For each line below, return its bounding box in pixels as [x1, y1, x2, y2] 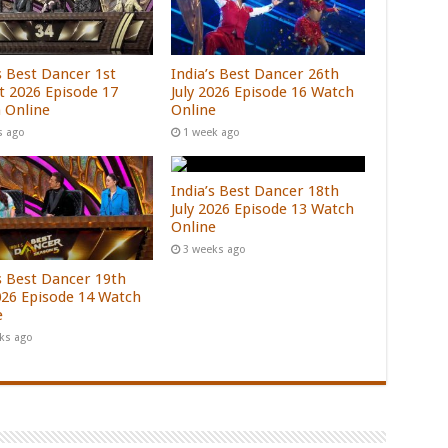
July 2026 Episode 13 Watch [171, 200, 355, 219]
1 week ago [183, 126, 241, 140]
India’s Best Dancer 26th [171, 65, 340, 84]
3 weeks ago [183, 243, 247, 257]
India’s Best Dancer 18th [171, 182, 340, 201]
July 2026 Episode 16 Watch [171, 83, 355, 102]
